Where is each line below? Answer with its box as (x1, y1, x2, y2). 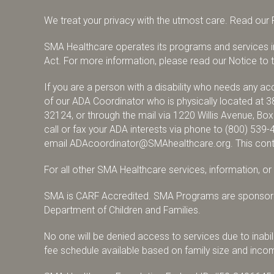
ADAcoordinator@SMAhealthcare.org (70, 138, 231, 149)
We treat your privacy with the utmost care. (44, 15, 230, 26)
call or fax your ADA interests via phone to (44, 124, 225, 135)
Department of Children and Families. (44, 204, 201, 216)
